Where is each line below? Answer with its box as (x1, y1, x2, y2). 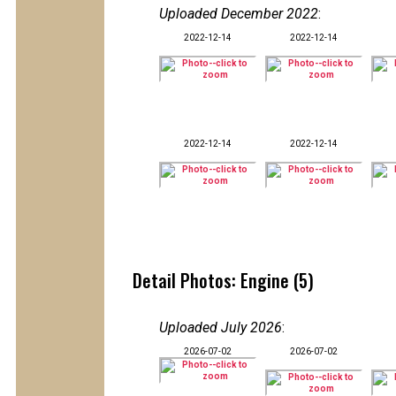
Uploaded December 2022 (159, 5, 318, 22)
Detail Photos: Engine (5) (133, 267, 314, 293)
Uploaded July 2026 (159, 319, 282, 336)
